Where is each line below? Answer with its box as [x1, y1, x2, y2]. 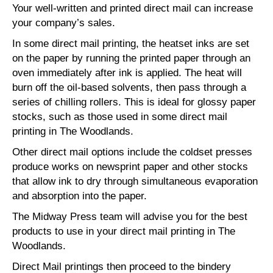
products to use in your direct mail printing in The [12, 225, 235, 237]
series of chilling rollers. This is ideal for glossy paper [12, 96, 256, 108]
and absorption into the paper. [12, 190, 147, 202]
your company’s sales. [12, 17, 115, 29]
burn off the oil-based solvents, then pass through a [12, 82, 246, 93]
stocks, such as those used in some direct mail [12, 111, 227, 122]
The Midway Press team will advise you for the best [12, 211, 247, 222]
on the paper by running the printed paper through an [12, 52, 250, 64]
